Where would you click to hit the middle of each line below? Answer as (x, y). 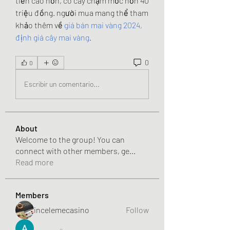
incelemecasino (62, 209)
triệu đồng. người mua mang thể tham (82, 12)
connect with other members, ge (72, 150)
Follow (137, 209)
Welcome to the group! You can (70, 139)
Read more (34, 162)
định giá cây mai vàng (52, 37)
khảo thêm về (40, 25)
